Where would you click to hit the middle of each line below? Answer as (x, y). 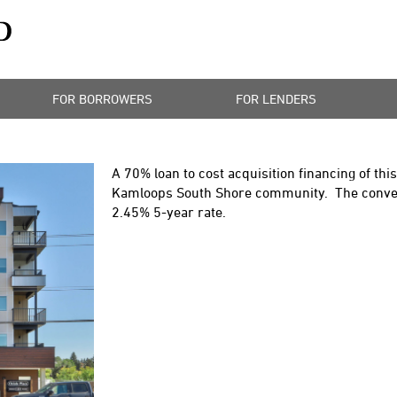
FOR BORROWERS (103, 99)
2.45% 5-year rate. (169, 212)
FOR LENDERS (276, 99)
